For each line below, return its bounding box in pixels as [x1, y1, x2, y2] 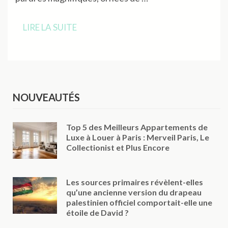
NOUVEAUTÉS [13, 91, 80, 103]
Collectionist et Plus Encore [66, 142, 169, 152]
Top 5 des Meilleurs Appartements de [66, 122, 208, 132]
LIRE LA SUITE [23, 21, 77, 33]
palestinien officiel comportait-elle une [66, 197, 212, 207]
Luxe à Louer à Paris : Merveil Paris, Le [66, 132, 209, 142]
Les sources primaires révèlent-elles [66, 177, 203, 187]
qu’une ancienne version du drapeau [66, 187, 202, 197]
